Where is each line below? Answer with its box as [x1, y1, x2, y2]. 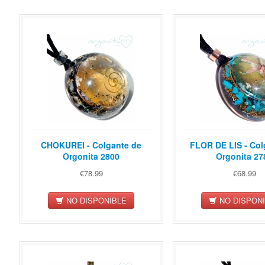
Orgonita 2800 [63, 150, 119, 163]
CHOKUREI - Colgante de [41, 139, 141, 151]
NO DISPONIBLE [64, 194, 127, 206]
